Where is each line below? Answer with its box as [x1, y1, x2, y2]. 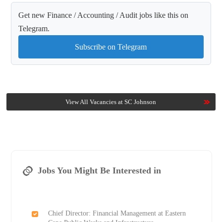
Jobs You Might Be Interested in [37, 166, 161, 176]
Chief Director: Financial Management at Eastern [48, 210, 186, 218]
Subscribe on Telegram [75, 43, 147, 52]
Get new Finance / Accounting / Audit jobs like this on [18, 11, 189, 20]
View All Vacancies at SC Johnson [65, 98, 157, 106]
